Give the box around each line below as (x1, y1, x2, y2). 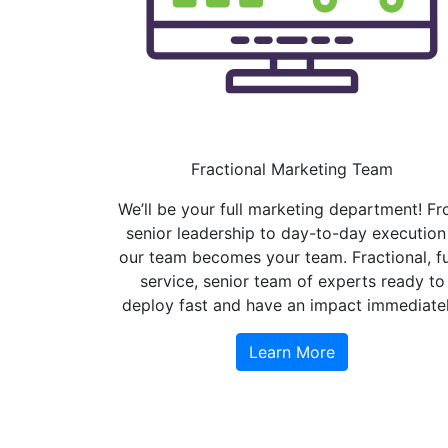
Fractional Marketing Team (191, 158, 393, 179)
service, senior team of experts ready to (139, 270, 445, 291)
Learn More (249, 341, 335, 362)
